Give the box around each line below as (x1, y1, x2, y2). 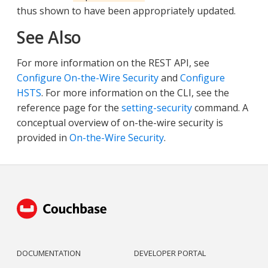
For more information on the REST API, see (17, 56, 209, 69)
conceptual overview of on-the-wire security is (17, 115, 223, 129)
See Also (17, 25, 81, 48)
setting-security (121, 100, 192, 114)
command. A (192, 100, 248, 114)
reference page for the (17, 100, 121, 114)
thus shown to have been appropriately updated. (17, 4, 236, 17)
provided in (17, 130, 69, 144)
